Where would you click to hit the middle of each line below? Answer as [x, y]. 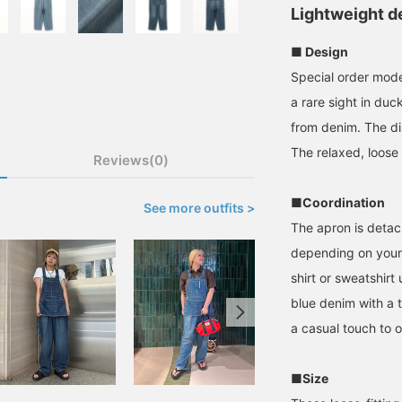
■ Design [319, 52]
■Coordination [338, 202]
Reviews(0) [131, 160]
